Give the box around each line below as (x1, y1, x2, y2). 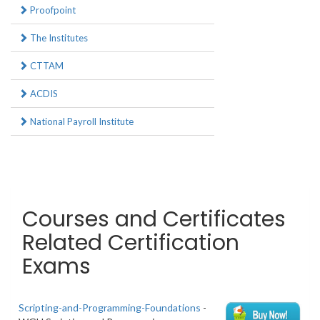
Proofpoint (28, 4, 76, 16)
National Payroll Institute (28, 116, 134, 128)
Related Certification (22, 228, 239, 259)
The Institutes (28, 32, 88, 44)
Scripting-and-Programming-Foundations (19, 301, 201, 314)
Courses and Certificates (22, 204, 286, 235)
